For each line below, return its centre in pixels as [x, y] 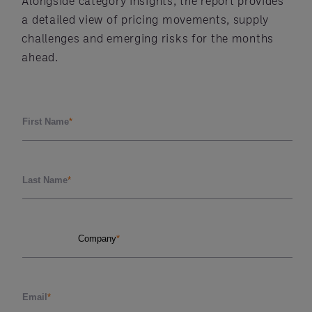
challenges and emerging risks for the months [148, 38]
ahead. [40, 56]
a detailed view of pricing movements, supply [146, 19]
